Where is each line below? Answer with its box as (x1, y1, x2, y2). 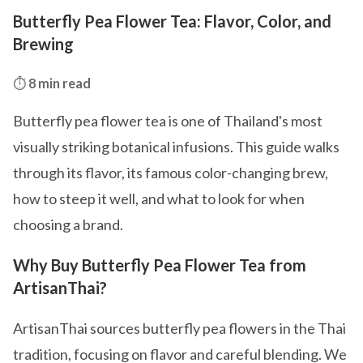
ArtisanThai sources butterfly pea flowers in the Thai (13, 319, 346, 337)
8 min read (28, 75, 91, 91)
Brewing (13, 34, 74, 53)
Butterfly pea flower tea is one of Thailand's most (13, 112, 322, 130)
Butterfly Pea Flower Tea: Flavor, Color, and (13, 11, 331, 31)
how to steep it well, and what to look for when (13, 190, 305, 207)
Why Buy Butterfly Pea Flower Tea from (13, 255, 306, 275)
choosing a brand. (13, 216, 123, 233)
